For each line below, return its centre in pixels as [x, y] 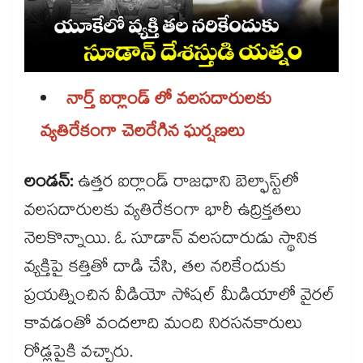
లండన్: [51, 184]
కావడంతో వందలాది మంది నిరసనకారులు [163, 326]
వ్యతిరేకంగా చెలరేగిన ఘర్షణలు [143, 134]
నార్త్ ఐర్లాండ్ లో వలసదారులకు [169, 102]
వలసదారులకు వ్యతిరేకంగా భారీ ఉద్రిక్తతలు [163, 213]
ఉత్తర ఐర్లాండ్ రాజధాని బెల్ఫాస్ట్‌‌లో [188, 184]
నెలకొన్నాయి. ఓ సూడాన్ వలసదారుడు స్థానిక [171, 241]
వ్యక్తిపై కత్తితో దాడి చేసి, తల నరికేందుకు [155, 269]
